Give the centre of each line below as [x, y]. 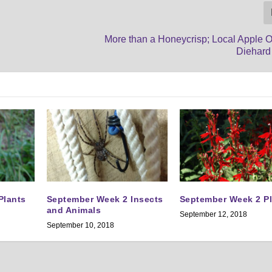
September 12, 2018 [213, 214]
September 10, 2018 [80, 225]
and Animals [74, 210]
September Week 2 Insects [105, 199]
